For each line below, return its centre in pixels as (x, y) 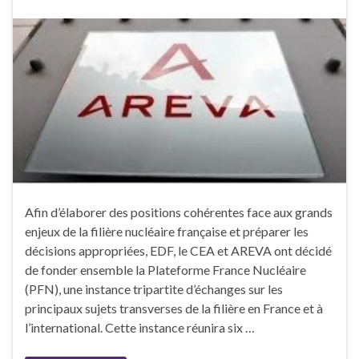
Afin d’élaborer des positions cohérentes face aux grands (179, 212)
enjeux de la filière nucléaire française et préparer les (167, 232)
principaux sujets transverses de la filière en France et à (174, 309)
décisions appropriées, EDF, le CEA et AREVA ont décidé (178, 251)
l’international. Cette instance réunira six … (140, 328)
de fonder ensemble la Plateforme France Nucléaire (165, 270)
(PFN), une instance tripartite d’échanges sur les (154, 289)
